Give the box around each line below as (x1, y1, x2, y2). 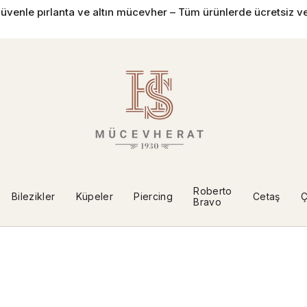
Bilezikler (11, 191, 56, 202)
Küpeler (75, 191, 114, 202)
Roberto (193, 185, 232, 197)
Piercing (134, 191, 173, 202)
